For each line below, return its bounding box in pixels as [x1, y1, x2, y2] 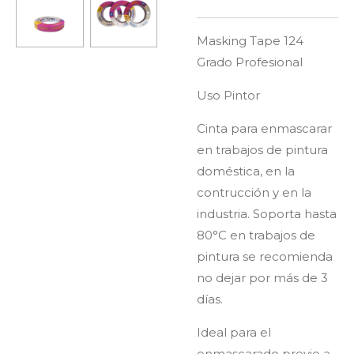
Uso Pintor [197, 88, 260, 103]
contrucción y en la [197, 185, 311, 200]
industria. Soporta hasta [197, 206, 337, 221]
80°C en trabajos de [197, 228, 315, 243]
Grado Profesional [197, 55, 303, 70]
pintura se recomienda [197, 249, 333, 264]
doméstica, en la [197, 164, 295, 179]
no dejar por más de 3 [197, 270, 328, 285]
